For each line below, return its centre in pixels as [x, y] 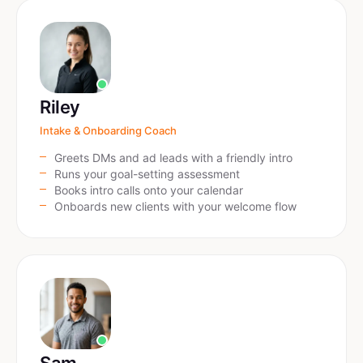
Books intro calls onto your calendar [149, 190]
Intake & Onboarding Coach [108, 130]
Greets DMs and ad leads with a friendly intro [173, 158]
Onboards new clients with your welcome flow [175, 206]
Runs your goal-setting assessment [147, 174]
